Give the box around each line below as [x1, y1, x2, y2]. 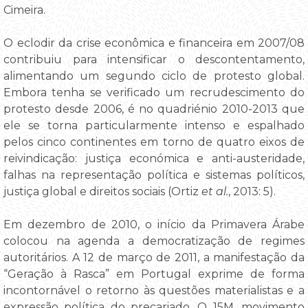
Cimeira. [3, 3, 45, 16]
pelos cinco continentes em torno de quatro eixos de [3, 135, 305, 148]
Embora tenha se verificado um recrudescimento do [3, 85, 305, 99]
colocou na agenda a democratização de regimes [3, 234, 305, 247]
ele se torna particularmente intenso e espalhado [3, 118, 305, 132]
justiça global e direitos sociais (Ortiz [3, 184, 201, 198]
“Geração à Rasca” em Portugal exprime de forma [3, 267, 305, 280]
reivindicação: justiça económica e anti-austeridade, [3, 151, 305, 165]
